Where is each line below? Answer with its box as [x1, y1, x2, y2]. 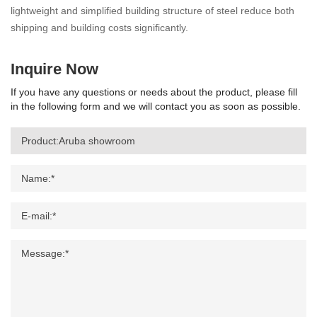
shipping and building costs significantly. [11, 22, 188, 34]
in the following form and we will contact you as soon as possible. [11, 100, 301, 113]
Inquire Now [11, 60, 98, 79]
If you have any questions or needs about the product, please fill [11, 86, 297, 98]
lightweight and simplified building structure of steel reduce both [11, 5, 294, 17]
